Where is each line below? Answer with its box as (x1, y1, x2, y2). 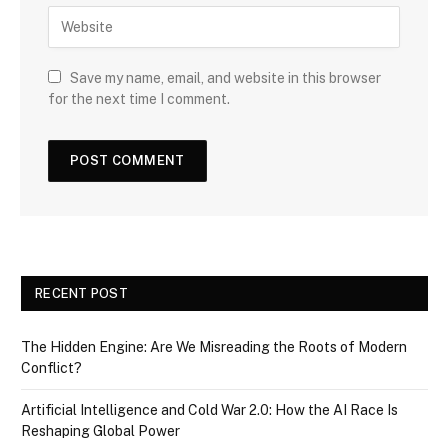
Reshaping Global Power (21, 422, 180, 439)
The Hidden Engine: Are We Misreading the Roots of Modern (21, 338, 407, 355)
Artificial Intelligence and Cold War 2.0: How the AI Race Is (21, 401, 398, 418)
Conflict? (21, 359, 82, 376)
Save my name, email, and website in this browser (70, 69, 381, 86)
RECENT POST (35, 285, 128, 301)
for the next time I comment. (48, 90, 230, 107)
